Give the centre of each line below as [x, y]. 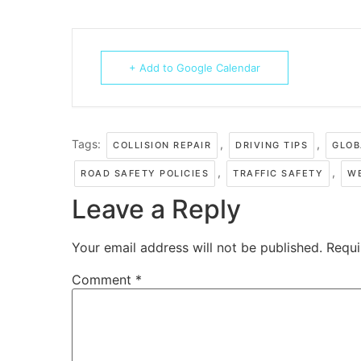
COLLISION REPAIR [162, 145]
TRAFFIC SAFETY [278, 174]
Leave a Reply [156, 210]
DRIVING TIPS [272, 145]
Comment [104, 280]
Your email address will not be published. [197, 248]
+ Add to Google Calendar [195, 68]
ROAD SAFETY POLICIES [145, 174]
